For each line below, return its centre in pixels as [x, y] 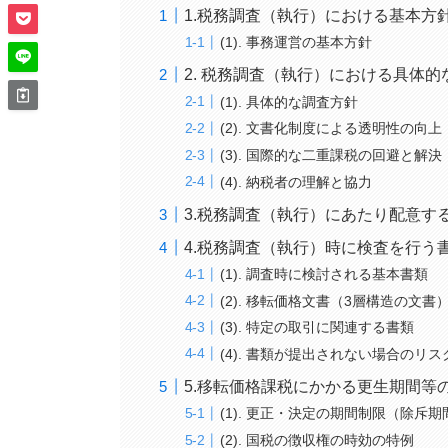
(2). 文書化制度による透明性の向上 [331, 128]
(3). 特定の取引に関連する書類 [317, 327]
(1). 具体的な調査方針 [289, 101]
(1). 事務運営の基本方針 [296, 42]
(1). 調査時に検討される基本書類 [324, 274]
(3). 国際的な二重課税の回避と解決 [331, 154]
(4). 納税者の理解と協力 [296, 181]
